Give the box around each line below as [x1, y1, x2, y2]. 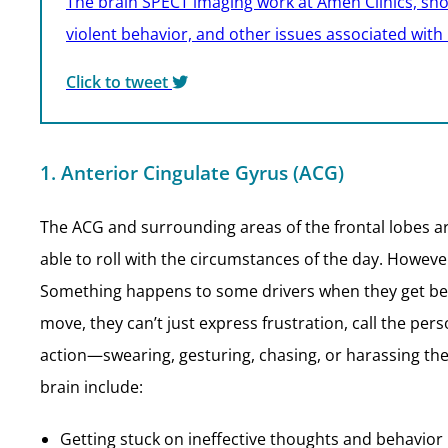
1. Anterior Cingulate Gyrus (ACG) [40, 160, 344, 185]
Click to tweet [66, 71, 172, 93]
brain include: [40, 376, 143, 398]
